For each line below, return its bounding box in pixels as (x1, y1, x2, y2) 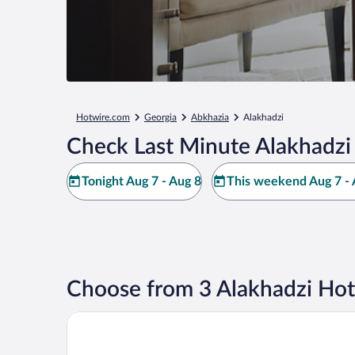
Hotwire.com (76, 113, 130, 122)
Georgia (144, 113, 177, 122)
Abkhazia (191, 113, 229, 122)
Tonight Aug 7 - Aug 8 (82, 175, 201, 188)
